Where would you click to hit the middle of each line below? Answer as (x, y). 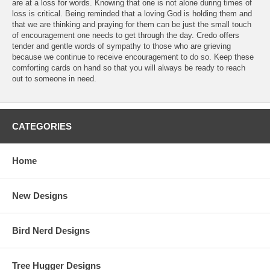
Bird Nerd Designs (51, 230)
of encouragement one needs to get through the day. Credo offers (126, 35)
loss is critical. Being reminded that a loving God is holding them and (132, 13)
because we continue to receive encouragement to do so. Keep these (133, 57)
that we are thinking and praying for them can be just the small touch (132, 24)
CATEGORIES (42, 126)
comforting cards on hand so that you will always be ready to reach (129, 67)
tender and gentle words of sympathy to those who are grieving (121, 46)
